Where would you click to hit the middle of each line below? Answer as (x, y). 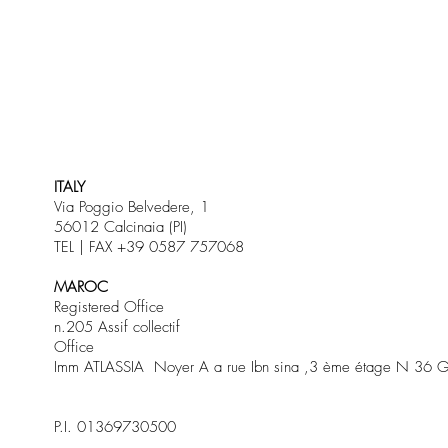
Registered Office (108, 307)
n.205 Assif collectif (116, 327)
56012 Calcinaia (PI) (120, 227)
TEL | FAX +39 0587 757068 (148, 247)
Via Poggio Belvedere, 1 (131, 207)
